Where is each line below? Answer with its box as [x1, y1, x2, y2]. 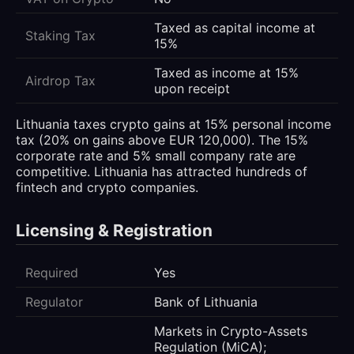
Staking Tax [25, 28, 96, 44]
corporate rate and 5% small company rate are [16, 148, 296, 164]
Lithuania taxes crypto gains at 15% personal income [16, 116, 331, 133]
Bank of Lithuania [154, 294, 258, 311]
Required [25, 265, 78, 281]
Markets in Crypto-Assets [154, 323, 307, 340]
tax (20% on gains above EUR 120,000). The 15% [16, 132, 308, 149]
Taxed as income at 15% [154, 65, 299, 81]
